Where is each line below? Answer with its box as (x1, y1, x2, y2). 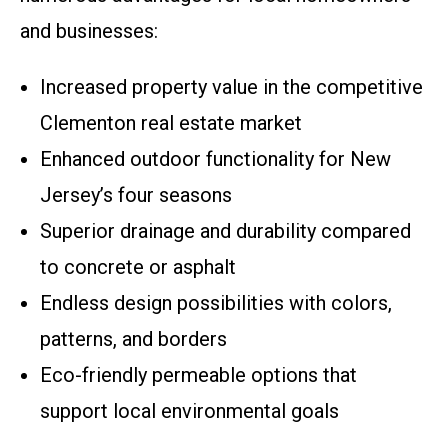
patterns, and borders (40, 327, 227, 351)
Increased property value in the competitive (40, 75, 423, 99)
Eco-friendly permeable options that (40, 363, 357, 387)
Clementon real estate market (40, 111, 302, 135)
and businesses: (20, 19, 158, 43)
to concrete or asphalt (40, 255, 236, 279)
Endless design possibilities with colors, (40, 291, 392, 315)
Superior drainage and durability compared (40, 219, 411, 243)
